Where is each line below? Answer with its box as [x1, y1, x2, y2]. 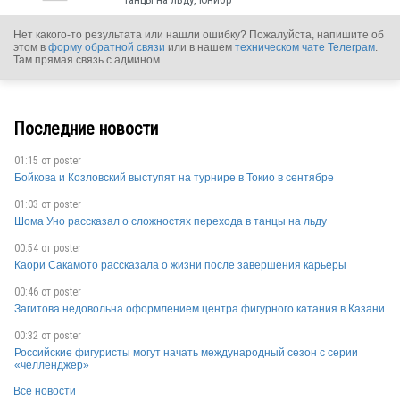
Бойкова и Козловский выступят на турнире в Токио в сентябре [14, 171, 334, 185]
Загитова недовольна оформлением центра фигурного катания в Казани [14, 303, 385, 316]
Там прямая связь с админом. [13, 54, 162, 66]
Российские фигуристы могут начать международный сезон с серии [14, 346, 358, 360]
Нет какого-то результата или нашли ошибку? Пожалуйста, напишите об [13, 29, 384, 41]
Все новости [13, 385, 76, 398]
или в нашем [165, 41, 235, 54]
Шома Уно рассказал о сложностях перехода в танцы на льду [14, 215, 327, 229]
